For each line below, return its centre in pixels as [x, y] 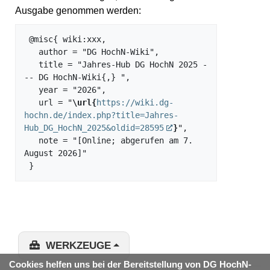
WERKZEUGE [78, 246]
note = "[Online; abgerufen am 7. [31, 140]
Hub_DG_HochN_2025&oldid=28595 [94, 127]
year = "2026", [31, 89]
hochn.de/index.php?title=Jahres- [101, 115]
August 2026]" [55, 153]
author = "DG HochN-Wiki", [31, 52]
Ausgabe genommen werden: [78, 11]
